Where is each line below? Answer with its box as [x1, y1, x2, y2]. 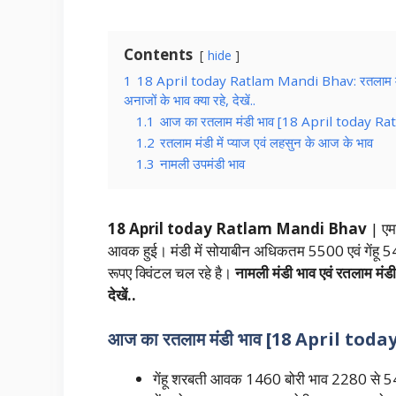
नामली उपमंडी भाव [160, 155, 245, 173]
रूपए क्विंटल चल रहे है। [108, 263, 232, 284]
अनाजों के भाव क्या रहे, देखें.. [124, 91, 255, 110]
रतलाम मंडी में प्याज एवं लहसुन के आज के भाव [160, 133, 373, 152]
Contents [124, 44, 193, 65]
